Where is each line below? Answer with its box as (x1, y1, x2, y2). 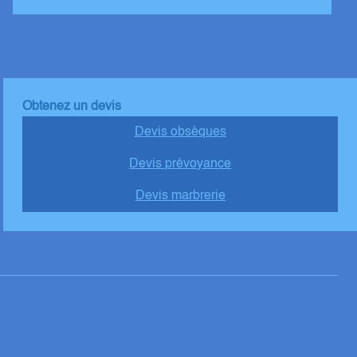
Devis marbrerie (135, 190, 226, 203)
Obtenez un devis (22, 100, 122, 114)
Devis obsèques (134, 126, 226, 139)
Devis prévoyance (129, 158, 232, 171)
